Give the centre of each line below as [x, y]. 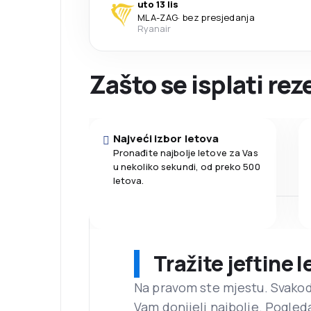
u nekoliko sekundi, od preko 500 [186, 167]
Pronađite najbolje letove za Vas [185, 153]
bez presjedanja [218, 18]
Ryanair [154, 29]
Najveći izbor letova [166, 139]
